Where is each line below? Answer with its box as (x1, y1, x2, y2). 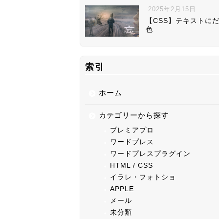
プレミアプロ (109, 127, 154, 134)
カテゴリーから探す (98, 111, 169, 120)
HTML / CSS (109, 162, 153, 170)
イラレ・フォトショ (109, 174, 176, 181)
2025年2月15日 (145, 5, 196, 13)
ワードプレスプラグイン (109, 150, 191, 158)
